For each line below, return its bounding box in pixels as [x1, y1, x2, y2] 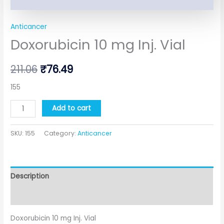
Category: [44, 129, 78, 138]
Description [10, 171, 49, 181]
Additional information [10, 190, 86, 200]
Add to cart [52, 103, 91, 113]
